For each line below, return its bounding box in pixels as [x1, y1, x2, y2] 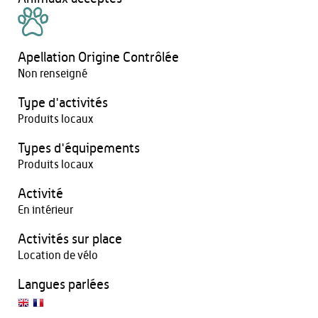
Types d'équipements [18, 142, 140, 155]
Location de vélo [18, 250, 98, 261]
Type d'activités [18, 97, 108, 110]
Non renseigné [18, 68, 87, 79]
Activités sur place [18, 233, 122, 246]
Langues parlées [18, 278, 109, 292]
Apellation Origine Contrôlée [18, 51, 179, 65]
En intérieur [18, 204, 73, 216]
